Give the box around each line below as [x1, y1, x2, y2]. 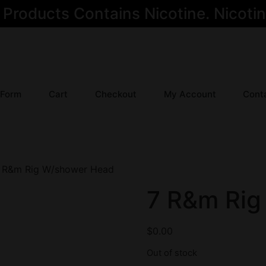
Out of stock [146, 248, 197, 259]
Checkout [94, 88, 137, 100]
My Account [163, 88, 216, 100]
